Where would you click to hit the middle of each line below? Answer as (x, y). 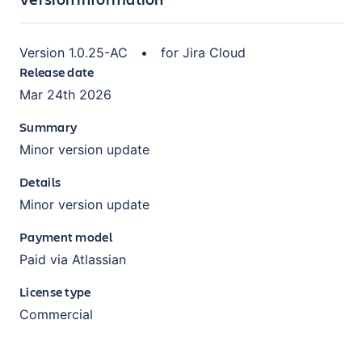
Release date (57, 71)
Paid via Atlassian (73, 259)
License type (55, 291)
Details (40, 181)
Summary (48, 126)
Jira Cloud (214, 52)
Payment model (66, 236)
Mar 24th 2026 (65, 94)
